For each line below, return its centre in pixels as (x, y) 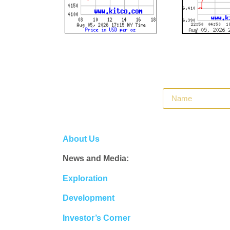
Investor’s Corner (97, 218)
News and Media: (96, 159)
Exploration (85, 178)
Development (89, 198)
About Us (81, 139)
